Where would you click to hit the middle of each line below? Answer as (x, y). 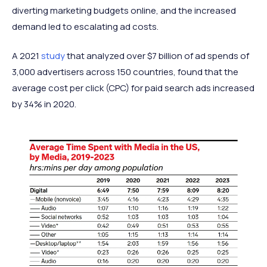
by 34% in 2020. (44, 104)
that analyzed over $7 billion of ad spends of (157, 56)
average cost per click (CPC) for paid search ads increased (133, 88)
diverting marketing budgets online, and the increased (124, 11)
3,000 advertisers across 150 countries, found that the (125, 72)
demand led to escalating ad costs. (85, 27)
